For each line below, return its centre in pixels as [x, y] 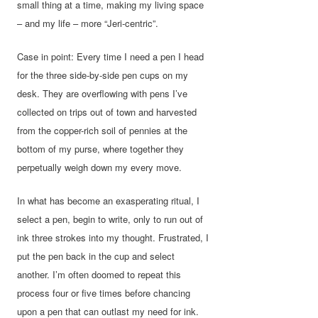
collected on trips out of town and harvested [107, 111]
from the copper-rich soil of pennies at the [103, 130]
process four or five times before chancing [104, 293]
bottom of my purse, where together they [101, 148]
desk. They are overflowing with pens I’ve [103, 93]
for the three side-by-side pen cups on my [103, 75]
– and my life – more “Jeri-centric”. [88, 23]
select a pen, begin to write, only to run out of [110, 219]
